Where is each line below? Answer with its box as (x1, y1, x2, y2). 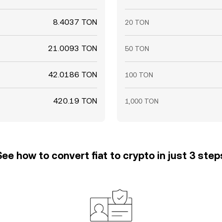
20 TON (125, 18, 149, 26)
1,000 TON (125, 97, 159, 105)
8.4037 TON (53, 17, 97, 27)
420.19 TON (53, 96, 97, 106)
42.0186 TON (48, 70, 97, 79)
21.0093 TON (48, 44, 97, 53)
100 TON (125, 71, 153, 79)
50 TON (125, 45, 149, 53)
